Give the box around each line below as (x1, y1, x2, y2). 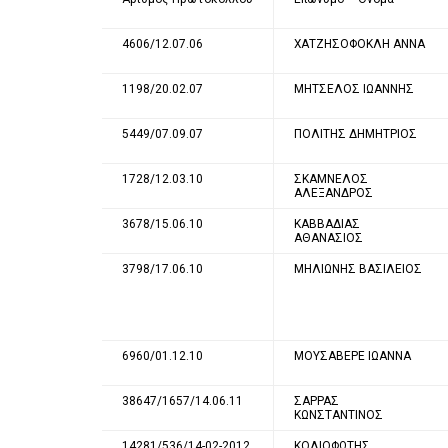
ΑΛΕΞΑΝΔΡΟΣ (294, 185, 373, 200)
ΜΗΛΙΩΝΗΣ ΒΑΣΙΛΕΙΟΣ (294, 261, 422, 276)
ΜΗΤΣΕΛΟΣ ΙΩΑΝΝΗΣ (294, 81, 414, 96)
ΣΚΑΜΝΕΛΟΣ (294, 171, 368, 186)
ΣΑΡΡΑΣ (294, 393, 339, 408)
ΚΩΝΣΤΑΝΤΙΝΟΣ (294, 407, 383, 422)
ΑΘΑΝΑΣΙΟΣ (294, 230, 363, 245)
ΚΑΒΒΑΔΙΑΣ (294, 216, 360, 231)
